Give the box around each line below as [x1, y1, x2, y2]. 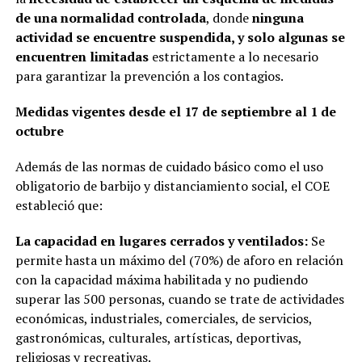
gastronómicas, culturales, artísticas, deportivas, [15, 328, 301, 347]
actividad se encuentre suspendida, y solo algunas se [15, 27, 345, 46]
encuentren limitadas [15, 47, 152, 65]
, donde [205, 8, 252, 27]
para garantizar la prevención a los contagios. [15, 66, 284, 85]
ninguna [251, 8, 304, 27]
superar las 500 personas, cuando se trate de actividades [15, 289, 344, 308]
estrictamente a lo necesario [151, 47, 318, 65]
